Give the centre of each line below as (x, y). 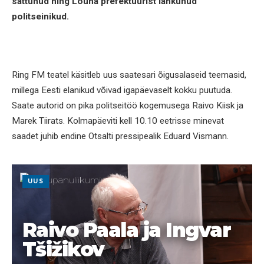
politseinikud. (40, 16)
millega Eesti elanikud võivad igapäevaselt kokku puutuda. (122, 90)
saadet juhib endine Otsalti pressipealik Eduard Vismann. (120, 136)
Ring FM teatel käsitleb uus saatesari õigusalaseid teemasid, (129, 75)
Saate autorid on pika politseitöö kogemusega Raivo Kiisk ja (128, 105)
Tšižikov (63, 249)
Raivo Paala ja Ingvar (127, 229)
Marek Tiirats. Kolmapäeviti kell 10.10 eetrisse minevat (118, 121)
